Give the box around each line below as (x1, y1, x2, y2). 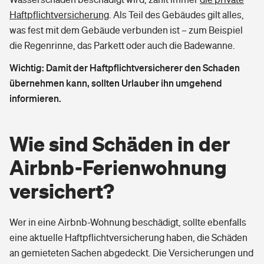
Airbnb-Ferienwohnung (9, 155, 227, 180)
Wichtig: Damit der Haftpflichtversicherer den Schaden (9, 62, 240, 74)
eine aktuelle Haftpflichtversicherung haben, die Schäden (9, 232, 247, 243)
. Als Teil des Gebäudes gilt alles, (109, 9, 244, 20)
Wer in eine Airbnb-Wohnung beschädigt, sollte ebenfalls (9, 217, 246, 227)
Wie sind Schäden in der (9, 131, 230, 156)
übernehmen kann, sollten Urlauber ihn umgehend (9, 77, 222, 89)
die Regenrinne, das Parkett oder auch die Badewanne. (9, 40, 235, 51)
